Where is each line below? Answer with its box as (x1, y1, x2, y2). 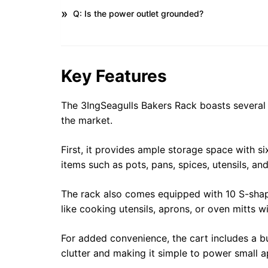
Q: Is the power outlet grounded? (73, 8, 203, 19)
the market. (61, 114, 112, 126)
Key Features (61, 66, 167, 86)
